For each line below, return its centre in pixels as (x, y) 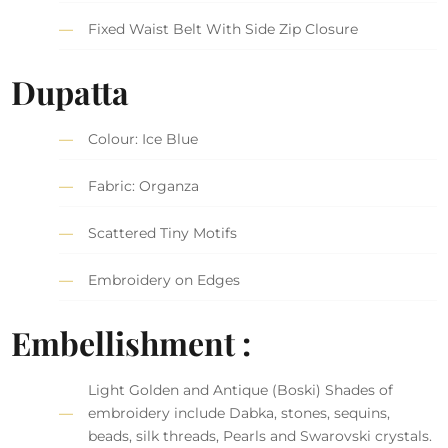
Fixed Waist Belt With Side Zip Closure (223, 28)
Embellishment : (131, 342)
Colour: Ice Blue (143, 138)
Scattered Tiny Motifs (163, 232)
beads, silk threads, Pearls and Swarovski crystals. (260, 435)
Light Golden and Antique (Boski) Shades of (241, 389)
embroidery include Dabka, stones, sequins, (239, 412)
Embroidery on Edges (164, 279)
